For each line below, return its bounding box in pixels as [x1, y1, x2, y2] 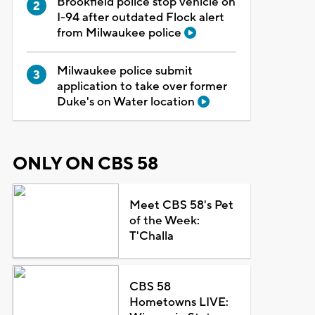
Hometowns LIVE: [129, 294, 229, 310]
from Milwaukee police [56, 25, 184, 41]
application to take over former [56, 78, 227, 94]
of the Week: [129, 212, 200, 229]
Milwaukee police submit [56, 63, 193, 79]
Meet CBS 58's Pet [129, 197, 234, 213]
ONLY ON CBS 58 [12, 152, 158, 175]
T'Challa [129, 228, 174, 244]
